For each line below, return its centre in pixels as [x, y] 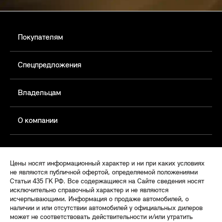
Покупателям [40, 37]
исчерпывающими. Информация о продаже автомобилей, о [99, 199]
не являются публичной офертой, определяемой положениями [104, 172]
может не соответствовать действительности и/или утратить [101, 217]
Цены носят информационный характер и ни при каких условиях [107, 164]
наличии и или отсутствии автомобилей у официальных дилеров [106, 208]
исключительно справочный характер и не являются [89, 190]
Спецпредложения [50, 65]
